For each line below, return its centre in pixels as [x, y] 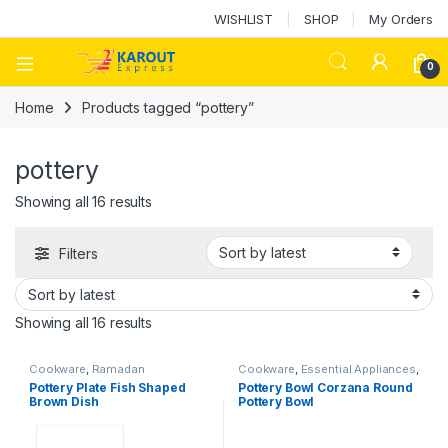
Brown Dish [64, 401]
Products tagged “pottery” [168, 107]
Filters [78, 253]
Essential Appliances [358, 368]
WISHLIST [244, 18]
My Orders [401, 18]
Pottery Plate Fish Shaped [107, 387]
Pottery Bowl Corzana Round [325, 387]
